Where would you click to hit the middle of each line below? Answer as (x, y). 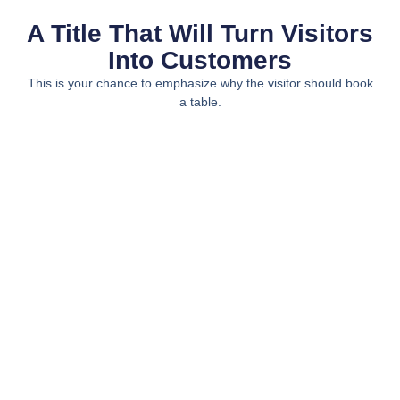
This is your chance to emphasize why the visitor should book (200, 83)
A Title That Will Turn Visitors (200, 33)
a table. (200, 101)
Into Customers (200, 60)
